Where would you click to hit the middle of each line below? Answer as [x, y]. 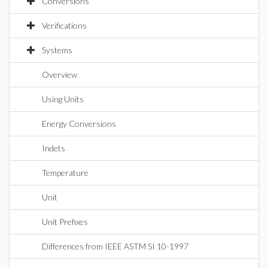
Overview [60, 74]
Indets [54, 148]
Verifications [64, 25]
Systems [57, 50]
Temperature [65, 173]
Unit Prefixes [65, 222]
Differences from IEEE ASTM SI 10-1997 [115, 246]
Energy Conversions [79, 124]
